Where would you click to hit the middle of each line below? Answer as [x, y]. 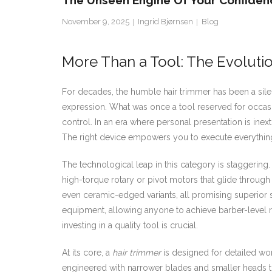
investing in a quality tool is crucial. [130, 226]
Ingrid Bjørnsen [165, 22]
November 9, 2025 [96, 22]
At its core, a [87, 253]
